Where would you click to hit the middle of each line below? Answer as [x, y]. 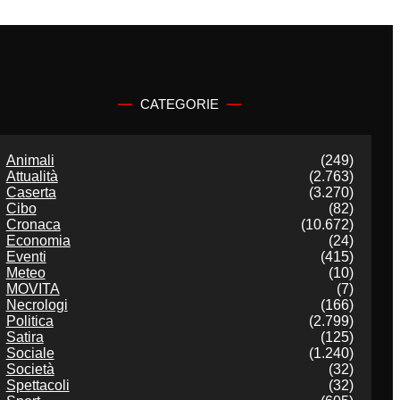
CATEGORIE [180, 104]
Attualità [32, 177]
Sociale [30, 354]
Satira [25, 337]
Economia [38, 241]
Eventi [26, 257]
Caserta [31, 193]
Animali [30, 161]
